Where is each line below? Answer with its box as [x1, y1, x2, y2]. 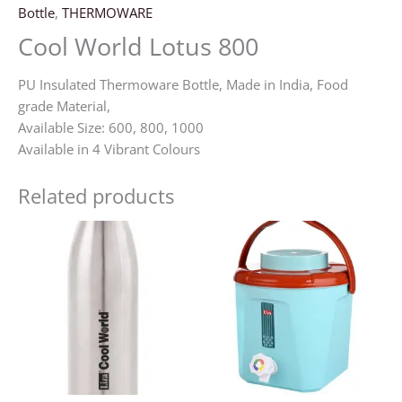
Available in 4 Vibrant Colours [18, 139, 200, 158]
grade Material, [18, 96, 110, 115]
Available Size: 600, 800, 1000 [18, 118, 204, 136]
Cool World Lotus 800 [18, 30, 258, 63]
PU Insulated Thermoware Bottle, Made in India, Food [18, 74, 348, 93]
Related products [18, 182, 174, 209]
